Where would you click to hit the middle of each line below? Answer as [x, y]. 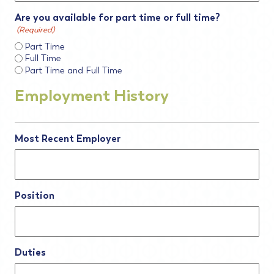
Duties [30, 252]
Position [35, 195]
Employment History [92, 95]
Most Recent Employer [68, 138]
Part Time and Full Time [73, 70]
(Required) [36, 30]
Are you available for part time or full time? [117, 17]
